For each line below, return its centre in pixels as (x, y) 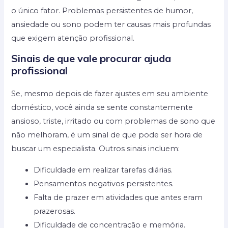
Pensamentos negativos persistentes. (104, 183)
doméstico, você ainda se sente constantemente (102, 108)
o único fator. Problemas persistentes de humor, (102, 10)
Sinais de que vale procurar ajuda (91, 59)
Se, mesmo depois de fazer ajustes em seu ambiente (110, 94)
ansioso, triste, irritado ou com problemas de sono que (113, 121)
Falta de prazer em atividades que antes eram (118, 197)
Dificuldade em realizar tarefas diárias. (103, 170)
